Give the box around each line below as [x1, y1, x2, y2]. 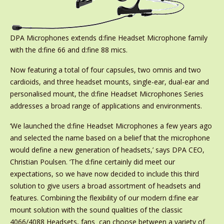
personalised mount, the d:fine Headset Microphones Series [9, 89, 203, 98]
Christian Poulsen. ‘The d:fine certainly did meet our [9, 157, 175, 166]
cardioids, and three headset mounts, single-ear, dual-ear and [9, 77, 209, 86]
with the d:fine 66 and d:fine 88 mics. [9, 45, 127, 54]
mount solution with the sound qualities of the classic [9, 205, 182, 214]
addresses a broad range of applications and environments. [9, 101, 202, 110]
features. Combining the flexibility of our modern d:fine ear [9, 193, 198, 202]
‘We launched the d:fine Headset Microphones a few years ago [9, 121, 212, 130]
